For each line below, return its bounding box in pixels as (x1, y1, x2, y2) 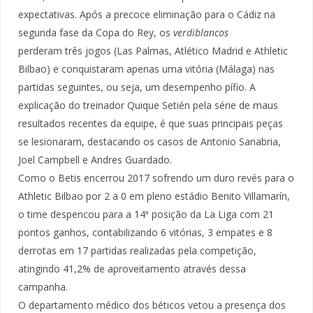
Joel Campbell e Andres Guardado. (18, 153, 172, 167)
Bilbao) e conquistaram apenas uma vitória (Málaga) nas (18, 62, 275, 76)
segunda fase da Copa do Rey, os (18, 26, 173, 40)
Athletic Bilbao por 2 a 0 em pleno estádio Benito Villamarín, (18, 189, 290, 203)
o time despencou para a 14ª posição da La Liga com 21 (18, 208, 274, 221)
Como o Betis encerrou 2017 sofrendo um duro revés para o (18, 171, 294, 185)
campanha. (18, 280, 68, 294)
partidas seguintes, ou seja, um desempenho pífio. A (18, 80, 256, 94)
